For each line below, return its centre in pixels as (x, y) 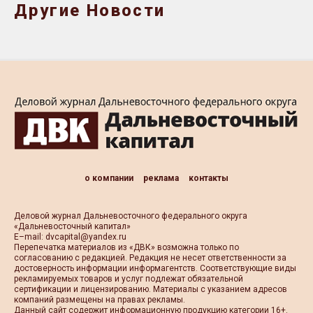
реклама (161, 178)
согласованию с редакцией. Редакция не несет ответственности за (150, 257)
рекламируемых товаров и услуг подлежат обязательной (129, 278)
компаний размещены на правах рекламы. (100, 299)
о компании (109, 178)
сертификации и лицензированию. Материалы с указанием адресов (151, 289)
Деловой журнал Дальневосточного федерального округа (131, 216)
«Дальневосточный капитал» (72, 226)
